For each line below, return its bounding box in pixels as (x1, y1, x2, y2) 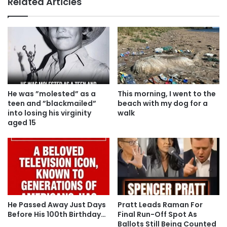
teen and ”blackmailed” (8, 98, 96, 109)
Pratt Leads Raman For (118, 200, 203, 210)
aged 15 (8, 118, 36, 128)
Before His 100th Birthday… (8, 209, 106, 220)
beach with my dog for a (118, 98, 208, 109)
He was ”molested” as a (8, 89, 96, 99)
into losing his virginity (8, 108, 91, 119)
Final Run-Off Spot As (118, 209, 197, 220)
